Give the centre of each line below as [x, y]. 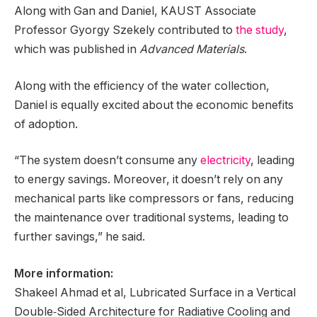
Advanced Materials [192, 50]
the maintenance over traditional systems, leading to [151, 218]
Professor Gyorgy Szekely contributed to [125, 30]
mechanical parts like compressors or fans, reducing [154, 199]
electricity [225, 161]
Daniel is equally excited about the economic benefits [154, 105]
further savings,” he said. [80, 237]
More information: [64, 273]
